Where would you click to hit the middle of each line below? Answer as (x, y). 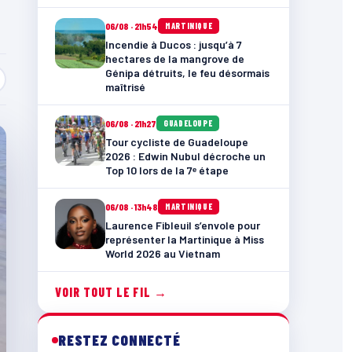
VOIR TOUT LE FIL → (112, 292)
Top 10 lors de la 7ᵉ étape (167, 170)
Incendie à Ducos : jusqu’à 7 (174, 44)
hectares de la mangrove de (175, 59)
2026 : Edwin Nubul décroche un (185, 156)
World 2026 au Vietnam (163, 253)
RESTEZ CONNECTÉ (119, 340)
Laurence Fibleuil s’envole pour (183, 225)
